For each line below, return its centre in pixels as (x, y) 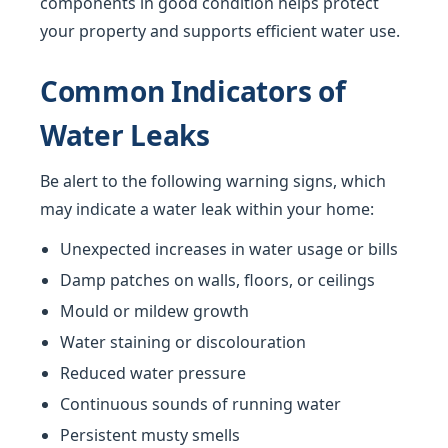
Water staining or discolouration (183, 342)
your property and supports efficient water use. (220, 31)
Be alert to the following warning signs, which (213, 181)
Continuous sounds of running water (200, 404)
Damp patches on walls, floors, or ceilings (217, 280)
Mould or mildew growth (154, 311)
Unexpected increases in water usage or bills (229, 249)
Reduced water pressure (153, 373)
